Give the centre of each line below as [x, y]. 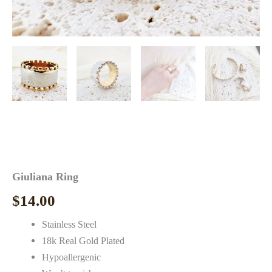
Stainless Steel [70, 225]
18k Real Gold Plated [83, 241]
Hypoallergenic [72, 257]
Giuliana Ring [45, 176]
